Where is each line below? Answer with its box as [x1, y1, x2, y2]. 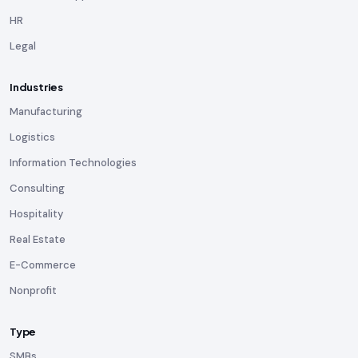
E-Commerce [10, 258, 76, 272]
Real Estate [10, 233, 66, 246]
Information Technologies [10, 156, 137, 169]
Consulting [10, 181, 65, 195]
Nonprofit [10, 284, 57, 297]
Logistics [10, 130, 55, 144]
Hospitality [10, 207, 63, 221]
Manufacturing [10, 105, 82, 118]
